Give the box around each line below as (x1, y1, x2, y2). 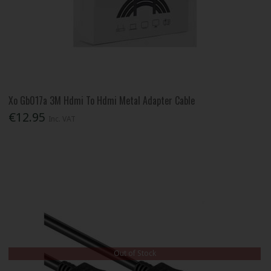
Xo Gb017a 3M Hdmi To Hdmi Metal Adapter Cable (8, 93, 195, 108)
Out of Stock (113, 248, 156, 259)
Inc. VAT (48, 114, 76, 125)
